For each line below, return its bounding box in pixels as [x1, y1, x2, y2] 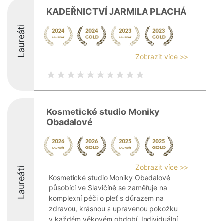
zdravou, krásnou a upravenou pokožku [49, 204, 178, 213]
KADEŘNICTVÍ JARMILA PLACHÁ [46, 6, 186, 17]
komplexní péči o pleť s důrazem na [49, 194, 164, 202]
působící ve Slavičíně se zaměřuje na [49, 184, 167, 192]
